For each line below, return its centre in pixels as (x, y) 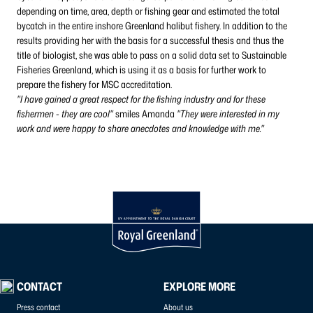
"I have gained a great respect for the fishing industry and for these (141, 99)
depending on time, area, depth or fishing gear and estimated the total (148, 11)
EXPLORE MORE (199, 286)
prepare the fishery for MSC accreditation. (94, 84)
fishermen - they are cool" (65, 114)
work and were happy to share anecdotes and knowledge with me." (140, 128)
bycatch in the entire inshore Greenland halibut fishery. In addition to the (152, 26)
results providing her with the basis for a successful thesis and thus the (150, 40)
